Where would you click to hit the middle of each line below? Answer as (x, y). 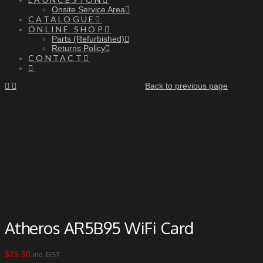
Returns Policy (78, 48)
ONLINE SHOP (67, 29)
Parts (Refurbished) (88, 39)
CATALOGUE (62, 19)
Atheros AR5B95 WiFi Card (99, 228)
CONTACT (56, 58)
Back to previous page (187, 86)
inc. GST (46, 254)
